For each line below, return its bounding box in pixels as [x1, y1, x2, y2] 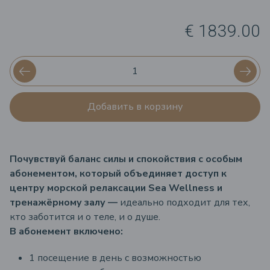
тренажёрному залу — [10, 196, 120, 209]
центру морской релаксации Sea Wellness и [10, 181, 222, 195]
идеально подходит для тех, [120, 196, 250, 209]
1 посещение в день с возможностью [29, 251, 201, 265]
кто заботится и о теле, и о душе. [10, 210, 160, 224]
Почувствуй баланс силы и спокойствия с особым [10, 152, 242, 166]
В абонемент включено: [10, 225, 123, 238]
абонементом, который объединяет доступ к [10, 167, 227, 180]
